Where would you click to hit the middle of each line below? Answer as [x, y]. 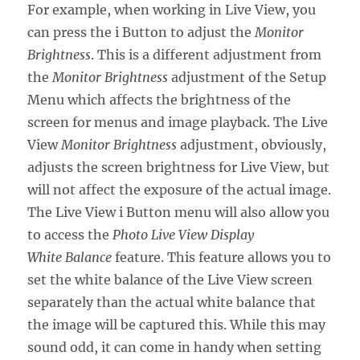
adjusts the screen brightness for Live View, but [179, 167]
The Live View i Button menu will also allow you [179, 212]
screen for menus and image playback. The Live [178, 122]
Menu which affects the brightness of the [160, 99]
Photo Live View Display [184, 234]
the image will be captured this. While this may [177, 324]
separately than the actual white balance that [172, 302]
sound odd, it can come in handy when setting [175, 347]
